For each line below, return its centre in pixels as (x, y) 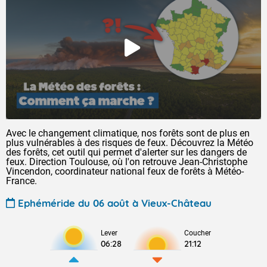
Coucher (198, 233)
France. (21, 181)
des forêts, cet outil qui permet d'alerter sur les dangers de (126, 152)
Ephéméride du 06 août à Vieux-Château (115, 203)
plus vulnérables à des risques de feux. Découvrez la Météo (130, 143)
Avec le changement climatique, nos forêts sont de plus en (128, 133)
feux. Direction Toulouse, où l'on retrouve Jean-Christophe (127, 162)
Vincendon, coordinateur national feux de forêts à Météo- (125, 171)
